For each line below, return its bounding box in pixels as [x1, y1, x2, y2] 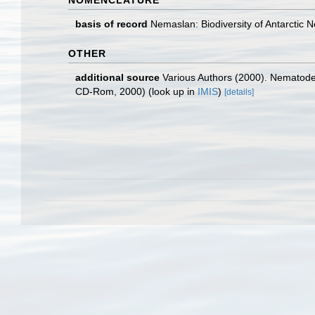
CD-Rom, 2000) [75, 86, 146, 97]
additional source [75, 72, 160, 83]
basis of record [75, 18, 148, 30]
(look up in [146, 86, 198, 97]
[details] [224, 87, 254, 97]
